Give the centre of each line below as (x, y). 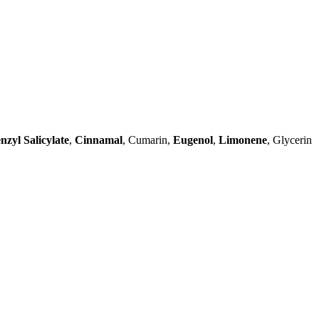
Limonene (243, 140)
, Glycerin (289, 140)
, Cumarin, (148, 140)
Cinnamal (99, 140)
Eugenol (193, 140)
